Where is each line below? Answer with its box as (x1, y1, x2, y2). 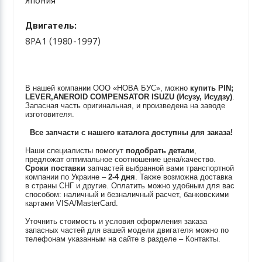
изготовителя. (25, 110, 75, 119)
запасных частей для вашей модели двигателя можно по (25, 226, 229, 235)
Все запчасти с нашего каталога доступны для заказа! (29, 128, 233, 137)
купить (190, 84, 219, 92)
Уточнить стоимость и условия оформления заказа (25, 217, 208, 226)
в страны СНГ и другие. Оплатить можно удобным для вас (25, 181, 235, 190)
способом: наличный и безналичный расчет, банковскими (25, 190, 229, 199)
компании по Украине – (25, 173, 109, 181)
